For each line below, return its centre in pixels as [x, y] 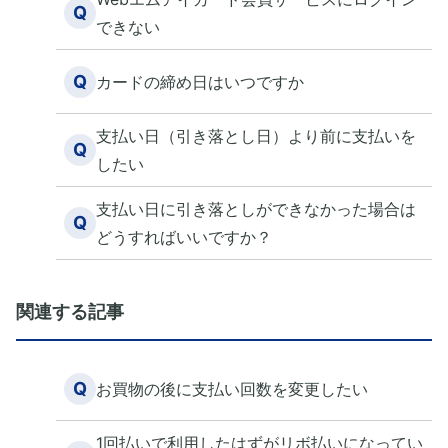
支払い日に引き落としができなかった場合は [256, 209]
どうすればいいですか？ [184, 237]
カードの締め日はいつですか [200, 81]
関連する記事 [70, 311]
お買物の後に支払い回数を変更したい [232, 388]
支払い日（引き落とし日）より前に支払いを [256, 136]
